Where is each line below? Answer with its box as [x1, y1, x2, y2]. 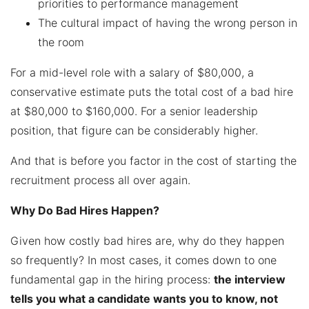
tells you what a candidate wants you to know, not [10, 291, 278, 306]
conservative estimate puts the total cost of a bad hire [10, 84, 293, 99]
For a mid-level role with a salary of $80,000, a [10, 65, 254, 79]
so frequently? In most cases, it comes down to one [10, 252, 277, 267]
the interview [214, 272, 286, 286]
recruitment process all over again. [10, 172, 190, 187]
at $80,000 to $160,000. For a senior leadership [10, 103, 258, 118]
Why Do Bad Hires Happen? [10, 203, 159, 217]
